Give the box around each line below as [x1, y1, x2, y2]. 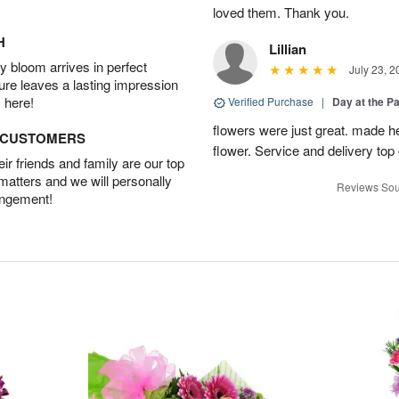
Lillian [269, 39, 306, 60]
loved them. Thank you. [213, 3, 349, 22]
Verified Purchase [225, 94, 316, 110]
